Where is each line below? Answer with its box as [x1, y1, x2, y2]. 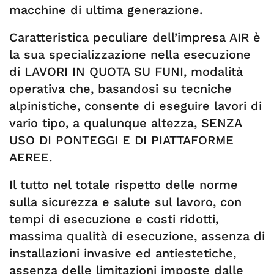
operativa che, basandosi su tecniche [9, 81, 232, 96]
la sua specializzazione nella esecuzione [9, 47, 251, 62]
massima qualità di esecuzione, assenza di [9, 229, 265, 243]
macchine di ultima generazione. [9, 2, 202, 17]
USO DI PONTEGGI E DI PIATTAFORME [9, 133, 234, 147]
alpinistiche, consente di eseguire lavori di [9, 98, 262, 113]
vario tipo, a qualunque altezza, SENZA [9, 116, 242, 130]
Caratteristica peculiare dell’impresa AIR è [9, 30, 261, 45]
